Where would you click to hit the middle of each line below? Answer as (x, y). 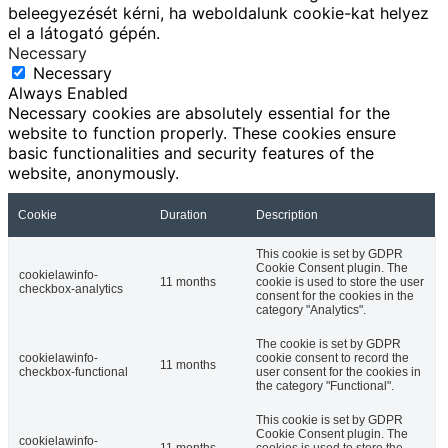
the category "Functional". (325, 386)
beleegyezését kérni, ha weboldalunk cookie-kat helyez (218, 13)
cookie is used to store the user (340, 282)
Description (287, 215)
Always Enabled (68, 93)
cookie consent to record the (332, 358)
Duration (183, 215)
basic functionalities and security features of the (191, 153)
